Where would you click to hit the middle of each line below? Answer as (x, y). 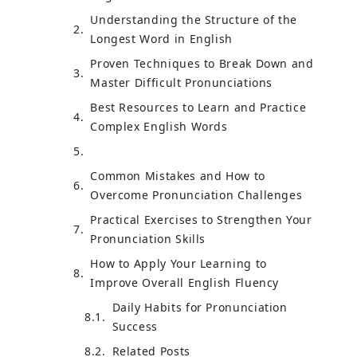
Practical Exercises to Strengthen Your (201, 219)
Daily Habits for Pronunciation (200, 307)
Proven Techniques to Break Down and (202, 63)
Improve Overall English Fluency (185, 282)
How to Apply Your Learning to (178, 263)
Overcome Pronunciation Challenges (196, 194)
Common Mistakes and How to (178, 175)
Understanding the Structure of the (194, 19)
